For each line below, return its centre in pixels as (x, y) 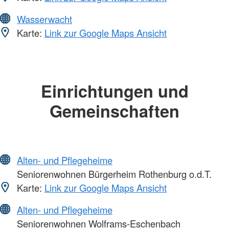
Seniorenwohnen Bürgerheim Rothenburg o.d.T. (113, 174)
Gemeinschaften (114, 110)
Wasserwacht (44, 19)
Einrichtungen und (114, 90)
